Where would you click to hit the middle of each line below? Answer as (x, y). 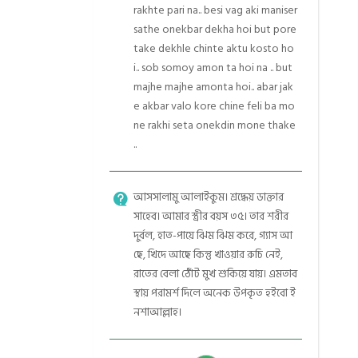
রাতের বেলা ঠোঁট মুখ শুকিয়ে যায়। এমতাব (215, 274)
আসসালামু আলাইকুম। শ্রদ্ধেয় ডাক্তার (209, 197)
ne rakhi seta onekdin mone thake (215, 125)
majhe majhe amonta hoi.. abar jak (213, 87)
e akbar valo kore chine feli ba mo (214, 106)
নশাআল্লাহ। (157, 312)
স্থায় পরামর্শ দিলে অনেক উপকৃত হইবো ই (215, 293)
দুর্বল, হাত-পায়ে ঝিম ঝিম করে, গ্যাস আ (213, 235)
